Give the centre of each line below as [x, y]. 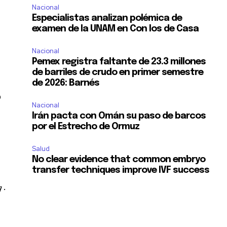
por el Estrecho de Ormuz [86, 126]
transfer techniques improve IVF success [121, 170]
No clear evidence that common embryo [119, 159]
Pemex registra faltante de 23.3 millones [119, 62]
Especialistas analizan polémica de [107, 18]
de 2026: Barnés [66, 83]
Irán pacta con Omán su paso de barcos [119, 116]
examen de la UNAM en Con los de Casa [116, 29]
